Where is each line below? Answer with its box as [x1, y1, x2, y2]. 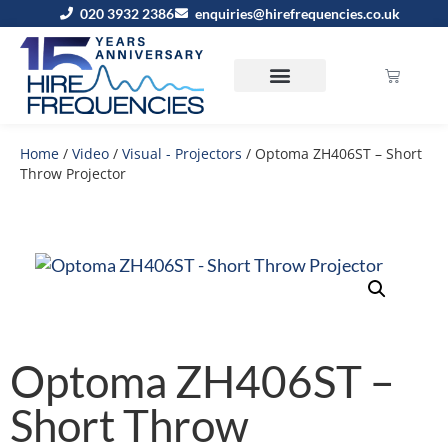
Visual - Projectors [122, 143, 242, 163]
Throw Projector [20, 163, 126, 183]
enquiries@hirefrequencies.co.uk [194, 5, 400, 22]
